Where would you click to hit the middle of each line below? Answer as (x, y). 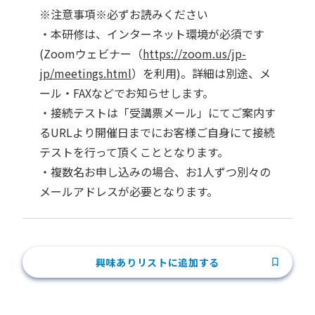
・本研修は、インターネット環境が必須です (152, 34)
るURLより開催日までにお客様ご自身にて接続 (157, 133)
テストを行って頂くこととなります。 (134, 152)
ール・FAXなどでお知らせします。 (127, 93)
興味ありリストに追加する (157, 262)
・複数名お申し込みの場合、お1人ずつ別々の (155, 172)
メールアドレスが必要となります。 (129, 192)
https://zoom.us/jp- (194, 54)
